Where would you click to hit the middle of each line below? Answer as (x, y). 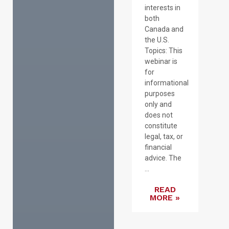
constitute (161, 126)
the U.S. (157, 40)
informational (166, 83)
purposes (159, 94)
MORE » (165, 198)
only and (158, 105)
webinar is (161, 62)
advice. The (163, 158)
